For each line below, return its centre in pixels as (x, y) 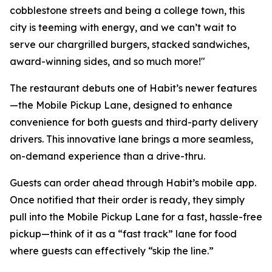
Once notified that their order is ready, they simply (127, 200)
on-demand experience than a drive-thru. (107, 156)
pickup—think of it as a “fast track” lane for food (123, 234)
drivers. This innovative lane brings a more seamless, (131, 139)
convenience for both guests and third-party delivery (134, 122)
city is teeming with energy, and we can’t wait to (123, 27)
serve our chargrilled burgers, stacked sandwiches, (130, 44)
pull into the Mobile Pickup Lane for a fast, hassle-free (136, 217)
